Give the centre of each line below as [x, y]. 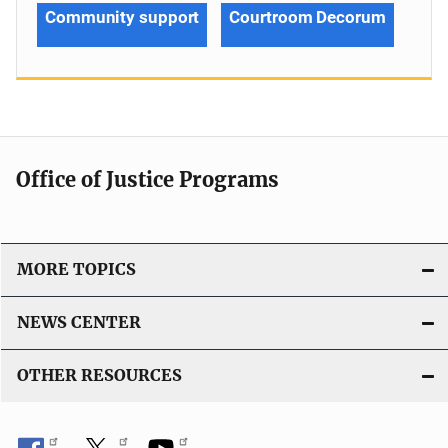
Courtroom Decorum [307, 16]
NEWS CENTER [79, 322]
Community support [122, 16]
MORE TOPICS [76, 269]
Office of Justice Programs [147, 179]
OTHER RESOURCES [99, 375]
